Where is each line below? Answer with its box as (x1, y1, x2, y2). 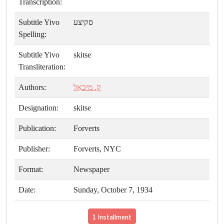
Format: (18, 165, 43, 174)
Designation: (18, 103, 58, 112)
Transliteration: (18, 62, 65, 71)
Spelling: (18, 30, 46, 39)
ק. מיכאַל (73, 83, 101, 92)
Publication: (18, 124, 56, 133)
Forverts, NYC (73, 144, 121, 153)
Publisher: (18, 144, 50, 153)
